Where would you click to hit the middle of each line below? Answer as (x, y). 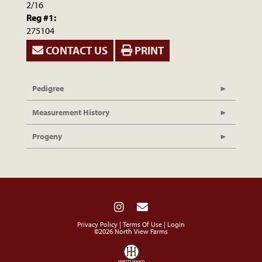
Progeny (47, 137)
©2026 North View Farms (131, 232)
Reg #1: (41, 18)
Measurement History (71, 113)
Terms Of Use (142, 225)
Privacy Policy (97, 225)
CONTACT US (75, 51)
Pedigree (48, 89)
